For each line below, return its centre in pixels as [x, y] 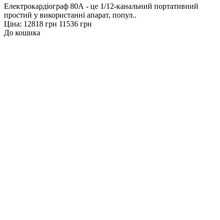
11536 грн [75, 24]
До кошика [22, 32]
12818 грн [40, 24]
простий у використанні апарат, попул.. [70, 15]
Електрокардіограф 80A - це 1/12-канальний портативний [101, 6]
